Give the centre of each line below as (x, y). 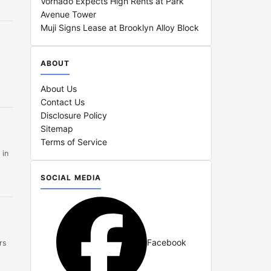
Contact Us (63, 102)
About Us (59, 89)
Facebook (166, 242)
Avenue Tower (68, 14)
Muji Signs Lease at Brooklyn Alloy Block (120, 28)
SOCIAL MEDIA (71, 178)
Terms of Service (74, 142)
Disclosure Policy (74, 115)
